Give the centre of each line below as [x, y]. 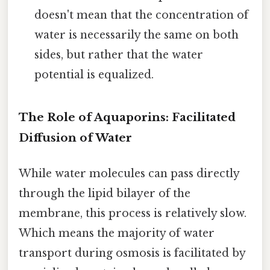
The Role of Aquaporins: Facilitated [127, 117]
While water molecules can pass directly [129, 174]
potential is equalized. [94, 74]
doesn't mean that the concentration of [142, 15]
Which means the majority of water [117, 234]
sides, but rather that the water [119, 55]
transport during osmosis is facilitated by [132, 253]
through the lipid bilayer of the [105, 194]
